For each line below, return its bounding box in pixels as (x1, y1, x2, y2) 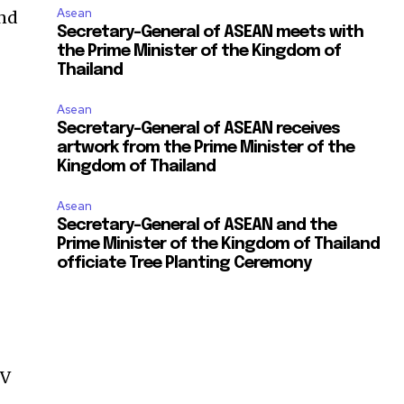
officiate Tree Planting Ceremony (57, 255, 312, 272)
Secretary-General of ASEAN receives (57, 121, 341, 138)
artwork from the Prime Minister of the (57, 140, 355, 157)
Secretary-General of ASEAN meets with (57, 24, 364, 41)
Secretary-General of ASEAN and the (57, 217, 337, 234)
